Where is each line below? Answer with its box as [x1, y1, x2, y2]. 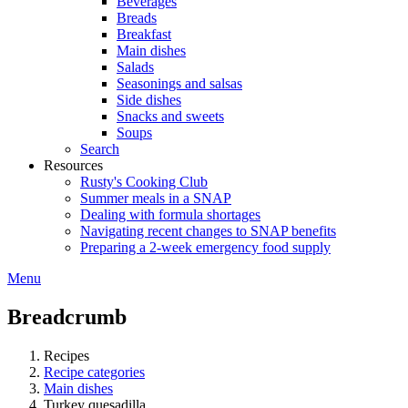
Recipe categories [44, 363, 145, 380]
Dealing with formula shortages [80, 207, 260, 222]
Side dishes [117, 92, 181, 107]
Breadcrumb [7, 304, 127, 329]
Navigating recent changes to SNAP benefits [80, 223, 336, 239]
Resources [44, 158, 103, 173]
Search [80, 141, 119, 157]
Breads [117, 10, 157, 25]
